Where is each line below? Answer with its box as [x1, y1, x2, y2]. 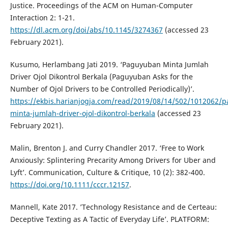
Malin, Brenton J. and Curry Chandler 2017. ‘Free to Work [10, 143, 204, 153]
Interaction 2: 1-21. [10, 13, 75, 23]
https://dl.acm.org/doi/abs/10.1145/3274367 [10, 25, 163, 35]
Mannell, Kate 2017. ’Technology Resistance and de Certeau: [10, 202, 217, 212]
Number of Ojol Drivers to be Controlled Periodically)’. [10, 84, 194, 94]
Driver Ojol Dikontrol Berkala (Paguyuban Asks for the [10, 72, 193, 82]
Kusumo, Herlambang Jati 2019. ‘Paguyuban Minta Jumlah [10, 60, 209, 70]
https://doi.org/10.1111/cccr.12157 [10, 180, 129, 190]
